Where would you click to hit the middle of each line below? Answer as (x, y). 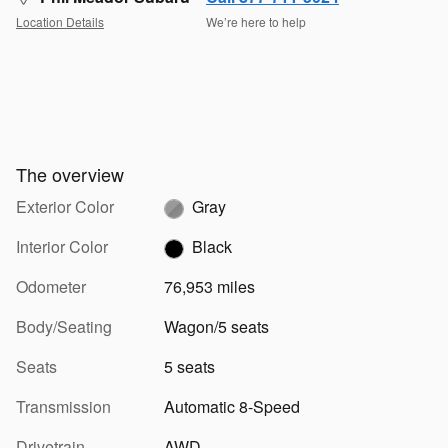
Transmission (63, 407)
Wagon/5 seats (216, 327)
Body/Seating (64, 327)
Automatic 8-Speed (231, 407)
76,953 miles (209, 287)
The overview (70, 174)
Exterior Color (65, 207)
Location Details (60, 21)
